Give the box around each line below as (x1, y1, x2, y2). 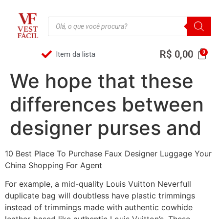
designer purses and (10, 116, 201, 140)
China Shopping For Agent (5, 160, 102, 170)
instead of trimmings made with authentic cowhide (5, 202, 193, 213)
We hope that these (10, 69, 194, 93)
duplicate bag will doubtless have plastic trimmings (5, 191, 195, 201)
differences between (10, 92, 204, 116)
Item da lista (55, 50, 95, 59)
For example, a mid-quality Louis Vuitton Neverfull (5, 179, 191, 189)
